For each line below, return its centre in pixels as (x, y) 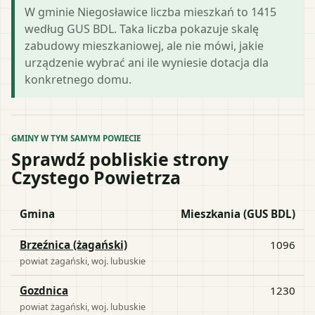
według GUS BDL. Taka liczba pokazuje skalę (142, 28)
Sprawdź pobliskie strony (120, 159)
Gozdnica (44, 290)
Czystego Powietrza (96, 177)
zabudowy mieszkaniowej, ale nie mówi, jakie (144, 45)
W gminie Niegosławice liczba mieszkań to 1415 (150, 12)
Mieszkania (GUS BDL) (238, 213)
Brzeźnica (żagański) (73, 244)
